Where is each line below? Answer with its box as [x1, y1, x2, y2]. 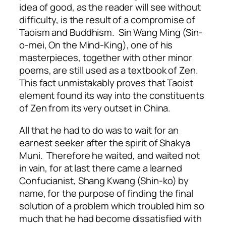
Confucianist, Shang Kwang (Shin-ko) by [19, 174, 189, 187]
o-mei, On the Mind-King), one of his [19, 38, 173, 52]
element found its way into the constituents [19, 89, 204, 102]
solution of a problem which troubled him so [19, 199, 204, 212]
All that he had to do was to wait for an [19, 123, 179, 137]
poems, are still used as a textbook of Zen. [19, 64, 200, 77]
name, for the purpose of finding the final [19, 186, 193, 200]
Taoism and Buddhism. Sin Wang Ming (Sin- [19, 26, 203, 39]
